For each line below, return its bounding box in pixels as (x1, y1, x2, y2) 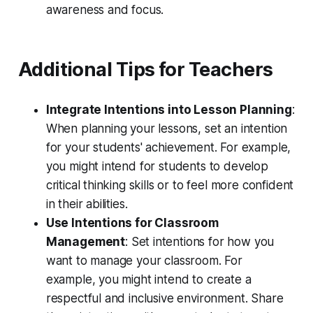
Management (45, 235, 126, 249)
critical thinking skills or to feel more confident (45, 178, 294, 193)
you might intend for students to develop (45, 159, 268, 174)
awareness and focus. (45, 3, 164, 17)
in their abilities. (45, 197, 128, 212)
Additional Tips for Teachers (17, 58, 273, 82)
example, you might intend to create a (45, 272, 252, 287)
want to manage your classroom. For (45, 254, 242, 268)
